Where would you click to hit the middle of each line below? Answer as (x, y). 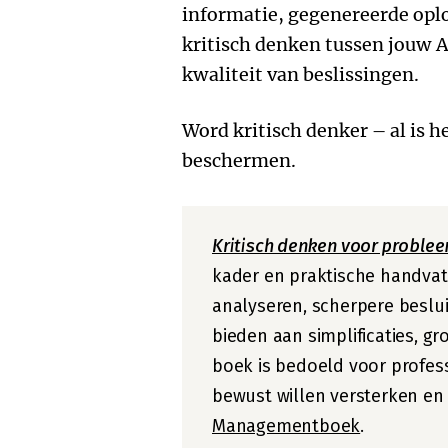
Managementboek (286, 426)
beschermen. (239, 160)
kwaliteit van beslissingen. (300, 74)
